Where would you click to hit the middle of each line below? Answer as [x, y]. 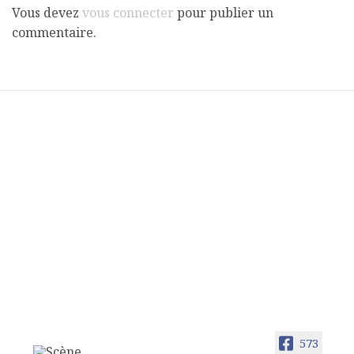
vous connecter [128, 13]
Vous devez [47, 13]
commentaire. [54, 32]
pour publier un [224, 13]
